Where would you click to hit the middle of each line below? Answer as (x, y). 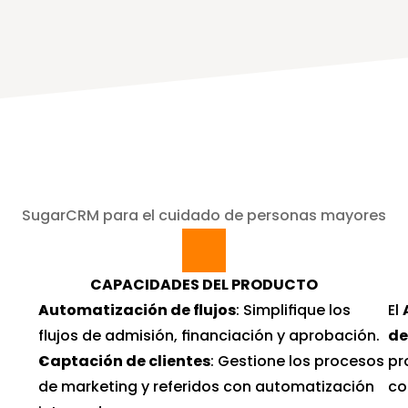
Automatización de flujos (138, 310)
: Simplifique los (294, 310)
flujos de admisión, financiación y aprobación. (209, 336)
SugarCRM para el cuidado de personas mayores (204, 215)
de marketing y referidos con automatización (207, 387)
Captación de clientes (125, 361)
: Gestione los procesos (298, 361)
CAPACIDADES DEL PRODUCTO (204, 285)
